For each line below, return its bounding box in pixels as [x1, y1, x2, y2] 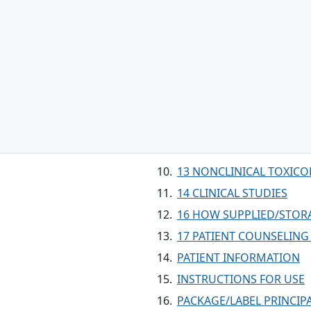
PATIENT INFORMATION [177, 250, 300, 265]
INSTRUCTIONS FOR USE [177, 271, 305, 287]
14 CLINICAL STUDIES [177, 185, 287, 201]
